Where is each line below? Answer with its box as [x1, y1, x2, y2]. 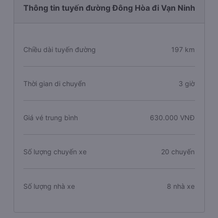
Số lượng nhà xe [23, 182, 75, 190]
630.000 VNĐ [150, 113, 195, 122]
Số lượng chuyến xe [23, 147, 87, 156]
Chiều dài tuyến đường [23, 45, 96, 54]
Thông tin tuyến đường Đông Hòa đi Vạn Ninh [23, 3, 195, 13]
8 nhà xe [167, 182, 195, 190]
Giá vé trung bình [23, 113, 78, 122]
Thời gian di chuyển [23, 79, 86, 88]
